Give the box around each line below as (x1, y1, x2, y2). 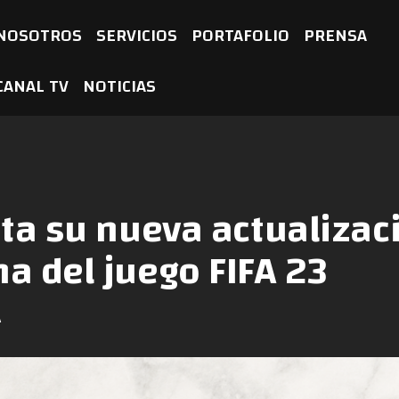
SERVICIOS (96, 19, 178, 52)
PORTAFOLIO (191, 19, 290, 52)
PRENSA (304, 19, 368, 52)
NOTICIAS (83, 69, 157, 102)
